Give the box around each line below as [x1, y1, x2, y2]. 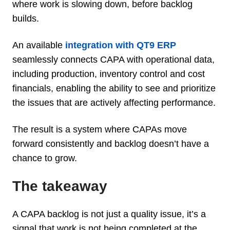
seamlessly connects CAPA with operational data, [12, 54, 215, 65]
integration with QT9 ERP [65, 40, 176, 50]
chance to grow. [12, 152, 77, 163]
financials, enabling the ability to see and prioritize [12, 83, 216, 93]
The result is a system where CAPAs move [12, 124, 187, 135]
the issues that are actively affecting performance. [12, 97, 216, 108]
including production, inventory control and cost [12, 68, 205, 79]
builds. [12, 13, 39, 24]
